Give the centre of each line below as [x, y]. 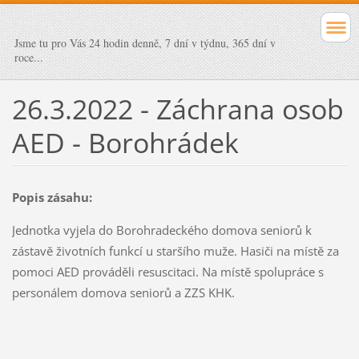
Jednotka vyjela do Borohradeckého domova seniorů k [161, 230]
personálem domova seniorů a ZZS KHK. [123, 292]
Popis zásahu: [52, 197]
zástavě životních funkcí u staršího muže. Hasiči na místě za [175, 250]
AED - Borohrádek [125, 142]
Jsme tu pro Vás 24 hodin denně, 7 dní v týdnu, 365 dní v [145, 43]
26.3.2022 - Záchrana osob [177, 109]
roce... [29, 57]
